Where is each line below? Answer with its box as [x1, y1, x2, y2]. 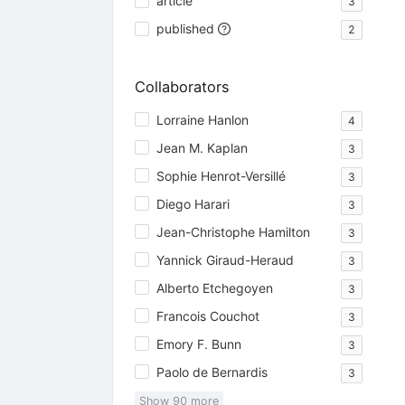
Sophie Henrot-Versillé [155, 167, 286, 184]
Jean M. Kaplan [155, 139, 248, 155]
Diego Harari [155, 195, 230, 212]
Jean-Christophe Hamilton [155, 223, 310, 240]
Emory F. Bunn [155, 335, 241, 352]
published [155, 21, 214, 37]
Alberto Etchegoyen [155, 279, 273, 296]
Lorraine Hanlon [155, 111, 249, 127]
